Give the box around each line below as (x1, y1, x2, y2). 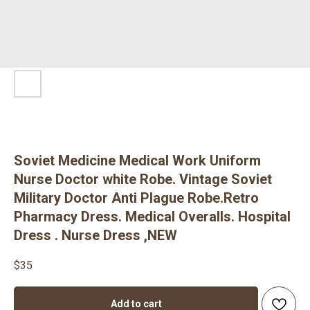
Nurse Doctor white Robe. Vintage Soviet (14, 171, 272, 188)
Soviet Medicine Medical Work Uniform (14, 152, 261, 169)
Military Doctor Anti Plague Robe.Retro (14, 190, 259, 206)
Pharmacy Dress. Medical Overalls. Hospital (14, 208, 291, 225)
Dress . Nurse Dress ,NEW (14, 227, 177, 244)
